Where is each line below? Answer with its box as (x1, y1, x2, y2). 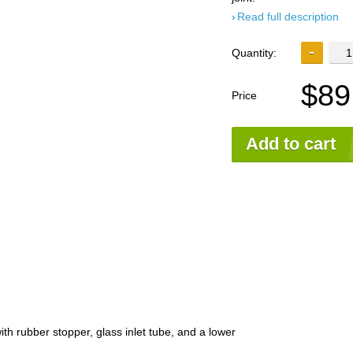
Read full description (237, 10, 339, 24)
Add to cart (246, 134, 336, 154)
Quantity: (232, 46, 277, 60)
